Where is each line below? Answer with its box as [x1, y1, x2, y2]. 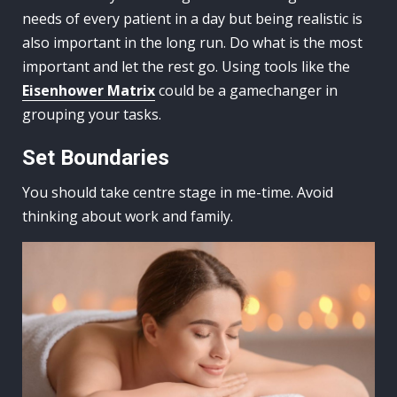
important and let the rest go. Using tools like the [22, 56, 350, 76]
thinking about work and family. [22, 206, 233, 226]
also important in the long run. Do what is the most [22, 32, 362, 52]
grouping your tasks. [22, 104, 161, 124]
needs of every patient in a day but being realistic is [22, 8, 362, 28]
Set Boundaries [22, 144, 169, 170]
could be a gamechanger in [155, 80, 338, 100]
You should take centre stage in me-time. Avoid [22, 182, 333, 202]
